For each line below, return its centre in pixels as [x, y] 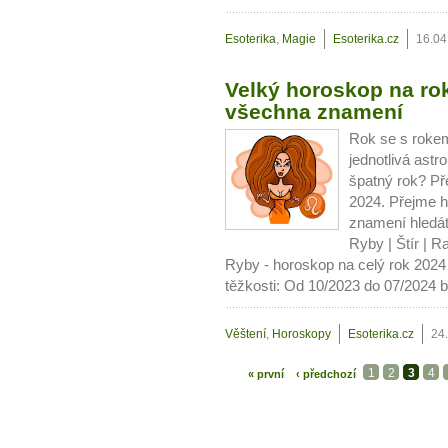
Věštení [245, 334]
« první [266, 374]
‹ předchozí [326, 374]
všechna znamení [314, 111]
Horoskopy [301, 334]
